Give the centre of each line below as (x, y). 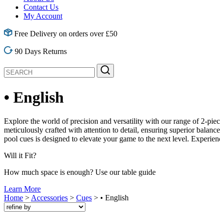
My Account (43, 16)
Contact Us (41, 7)
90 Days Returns (40, 52)
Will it (14, 156)
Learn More (22, 189)
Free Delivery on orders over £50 (65, 34)
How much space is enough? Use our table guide (80, 172)
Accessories (49, 198)
